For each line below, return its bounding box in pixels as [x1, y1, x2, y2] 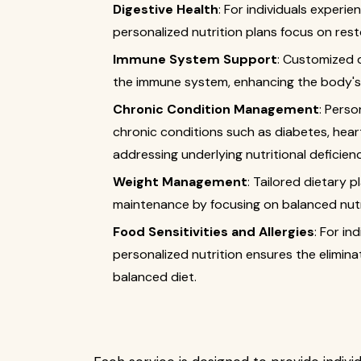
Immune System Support [113, 51, 277, 68]
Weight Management [113, 173, 247, 190]
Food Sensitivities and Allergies [113, 223, 314, 240]
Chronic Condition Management [113, 101, 319, 118]
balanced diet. [113, 268, 197, 285]
